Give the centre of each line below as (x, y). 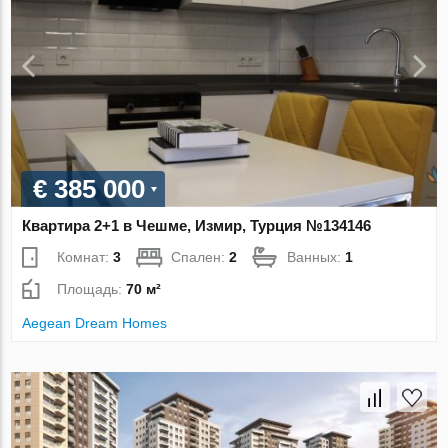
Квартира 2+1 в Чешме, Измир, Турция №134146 (197, 225)
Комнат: (85, 256)
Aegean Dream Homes (95, 322)
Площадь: (92, 288)
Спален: (200, 256)
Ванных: (316, 256)
